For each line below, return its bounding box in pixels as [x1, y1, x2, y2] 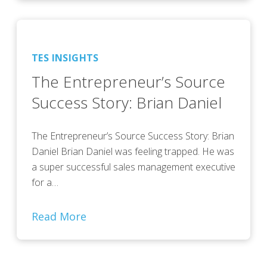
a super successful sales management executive [32, 160, 235, 174]
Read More [32, 209, 86, 224]
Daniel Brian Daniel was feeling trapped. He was [32, 145, 234, 159]
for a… [32, 176, 58, 190]
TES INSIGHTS [32, 51, 99, 65]
